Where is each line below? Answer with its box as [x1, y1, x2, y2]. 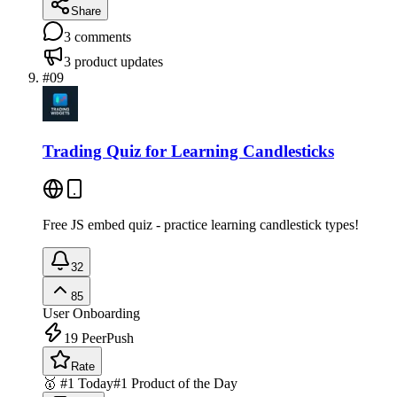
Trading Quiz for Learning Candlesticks [43, 141, 334, 160]
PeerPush [78, 330, 134, 346]
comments [71, 29, 131, 45]
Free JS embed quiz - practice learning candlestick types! [43, 216, 359, 232]
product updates [71, 54, 163, 70]
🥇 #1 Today [43, 375, 113, 391]
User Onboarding [43, 305, 140, 321]
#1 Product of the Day [113, 375, 237, 391]
